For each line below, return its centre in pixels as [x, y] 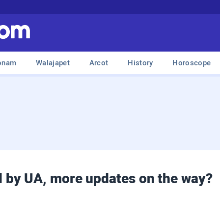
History [140, 63]
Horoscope [192, 63]
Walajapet [53, 63]
